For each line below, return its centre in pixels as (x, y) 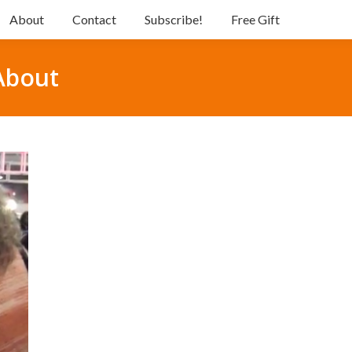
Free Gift (255, 19)
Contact (94, 19)
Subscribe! (173, 19)
